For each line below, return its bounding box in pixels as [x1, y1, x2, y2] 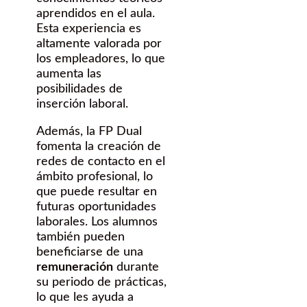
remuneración [36, 260, 113, 273]
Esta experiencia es [36, 22, 141, 35]
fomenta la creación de [36, 140, 161, 153]
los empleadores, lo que [36, 52, 165, 65]
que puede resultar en [36, 185, 157, 198]
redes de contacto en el [36, 155, 165, 168]
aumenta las [36, 67, 101, 80]
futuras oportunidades [36, 200, 156, 213]
